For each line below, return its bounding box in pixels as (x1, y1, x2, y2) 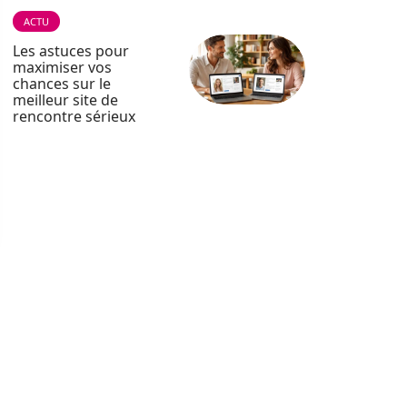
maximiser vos (13, 57, 112, 77)
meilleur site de (13, 90, 118, 110)
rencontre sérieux (13, 106, 135, 126)
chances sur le (13, 74, 111, 94)
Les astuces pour (13, 41, 129, 61)
